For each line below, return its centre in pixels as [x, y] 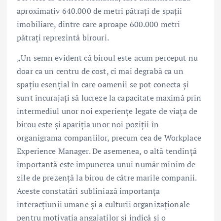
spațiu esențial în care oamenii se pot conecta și [103, 84]
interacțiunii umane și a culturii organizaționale [103, 204]
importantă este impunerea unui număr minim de [106, 164]
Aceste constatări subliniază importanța [89, 191]
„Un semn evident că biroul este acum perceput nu [107, 57]
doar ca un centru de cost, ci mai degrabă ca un [100, 71]
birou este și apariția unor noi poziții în [88, 124]
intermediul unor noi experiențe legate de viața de [107, 111]
